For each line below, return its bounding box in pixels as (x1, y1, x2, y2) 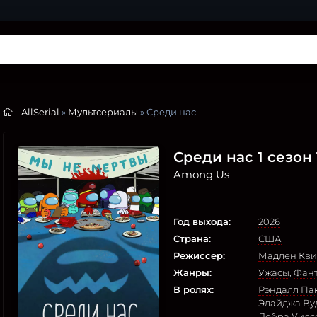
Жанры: (173, 266, 212, 278)
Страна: (173, 232, 211, 244)
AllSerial (21, 106, 59, 117)
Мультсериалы (68, 106, 138, 117)
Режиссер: (173, 249, 225, 261)
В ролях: (173, 283, 214, 295)
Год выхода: (173, 215, 231, 227)
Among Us (173, 168, 229, 181)
